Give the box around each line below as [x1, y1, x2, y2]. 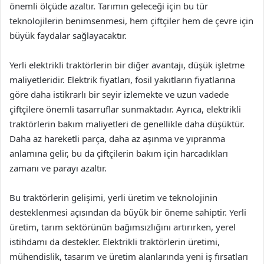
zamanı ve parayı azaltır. [9, 162, 107, 174]
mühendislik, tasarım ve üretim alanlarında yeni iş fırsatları [9, 250, 248, 262]
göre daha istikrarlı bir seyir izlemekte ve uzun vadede [9, 88, 229, 100]
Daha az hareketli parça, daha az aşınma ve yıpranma [9, 133, 225, 144]
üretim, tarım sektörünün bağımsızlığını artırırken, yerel [9, 221, 236, 233]
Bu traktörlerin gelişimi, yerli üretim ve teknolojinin [9, 192, 217, 203]
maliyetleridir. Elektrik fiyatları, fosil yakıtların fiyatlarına [9, 74, 235, 85]
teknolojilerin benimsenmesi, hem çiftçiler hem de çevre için [9, 15, 253, 27]
